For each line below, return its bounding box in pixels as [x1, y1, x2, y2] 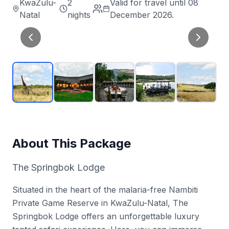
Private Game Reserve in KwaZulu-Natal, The [12, 198, 188, 208]
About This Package [12, 136, 131, 151]
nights [67, 10, 91, 20]
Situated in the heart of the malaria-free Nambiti [12, 185, 198, 195]
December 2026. [109, 10, 174, 20]
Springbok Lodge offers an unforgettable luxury [12, 211, 199, 221]
